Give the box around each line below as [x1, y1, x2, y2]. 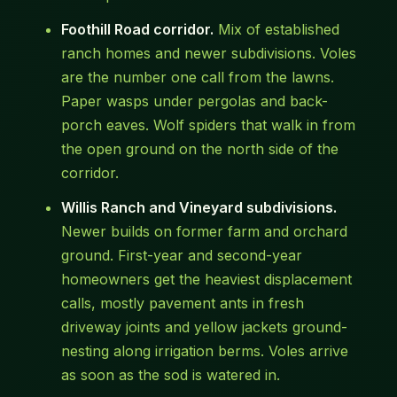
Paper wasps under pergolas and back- [60, 92, 328, 111]
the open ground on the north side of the [60, 140, 339, 159]
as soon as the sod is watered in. [60, 366, 280, 385]
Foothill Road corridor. [60, 20, 214, 39]
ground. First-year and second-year [60, 246, 302, 265]
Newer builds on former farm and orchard [60, 222, 347, 241]
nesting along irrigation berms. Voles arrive [60, 342, 348, 361]
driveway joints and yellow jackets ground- [60, 318, 347, 337]
